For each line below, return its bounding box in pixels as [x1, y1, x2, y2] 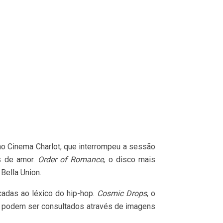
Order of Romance [38, 154, 104, 164]
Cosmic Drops [97, 188, 147, 198]
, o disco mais [104, 154, 156, 164]
